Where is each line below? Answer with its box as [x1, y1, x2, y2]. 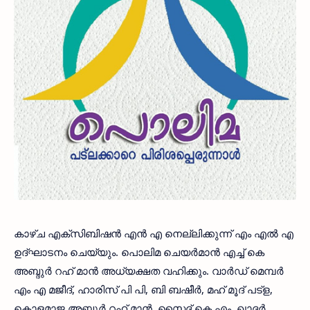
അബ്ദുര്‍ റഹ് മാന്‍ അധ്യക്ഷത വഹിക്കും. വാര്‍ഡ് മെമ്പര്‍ [14, 264, 284, 278]
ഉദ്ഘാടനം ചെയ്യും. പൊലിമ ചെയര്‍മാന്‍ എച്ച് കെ [14, 245, 264, 259]
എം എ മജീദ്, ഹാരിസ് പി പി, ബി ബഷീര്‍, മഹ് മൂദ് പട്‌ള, [14, 282, 273, 297]
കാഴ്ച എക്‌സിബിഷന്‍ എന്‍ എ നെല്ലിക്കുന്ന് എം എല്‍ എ [14, 226, 293, 241]
